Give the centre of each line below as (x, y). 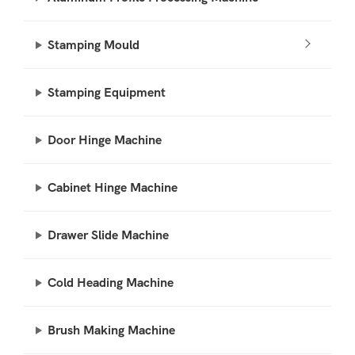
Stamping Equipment (107, 93)
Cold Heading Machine (111, 283)
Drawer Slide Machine (108, 235)
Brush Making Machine (111, 330)
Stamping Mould (94, 45)
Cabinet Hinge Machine (113, 188)
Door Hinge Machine (105, 140)
